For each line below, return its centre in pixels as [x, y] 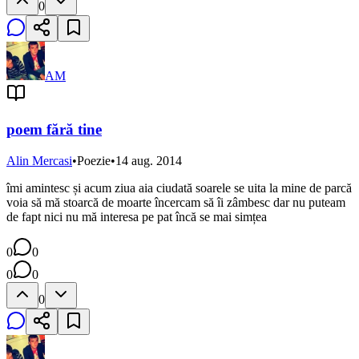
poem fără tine [54, 129]
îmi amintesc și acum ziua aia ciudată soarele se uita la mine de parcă [179, 188]
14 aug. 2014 [149, 160]
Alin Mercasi [39, 160]
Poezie [94, 160]
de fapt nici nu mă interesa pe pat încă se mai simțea [137, 216]
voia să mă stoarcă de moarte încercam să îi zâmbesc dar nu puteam [176, 202]
